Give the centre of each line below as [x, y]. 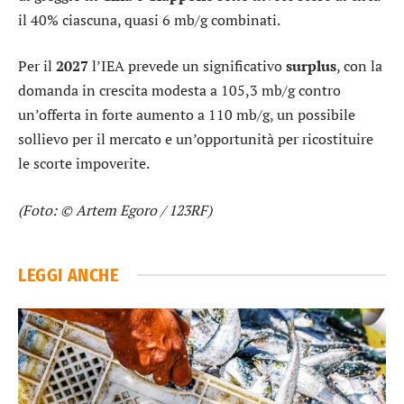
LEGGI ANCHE [69, 275]
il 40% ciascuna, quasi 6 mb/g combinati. [149, 19]
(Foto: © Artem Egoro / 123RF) [115, 210]
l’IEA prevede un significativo [187, 66]
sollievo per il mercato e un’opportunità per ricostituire [196, 139]
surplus [311, 66]
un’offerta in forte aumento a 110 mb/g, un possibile [187, 115]
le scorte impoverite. [84, 164]
